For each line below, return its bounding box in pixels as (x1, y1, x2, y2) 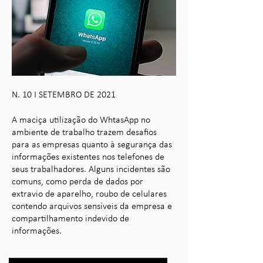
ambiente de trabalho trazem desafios (12, 128, 157, 137)
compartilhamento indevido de (12, 214, 129, 224)
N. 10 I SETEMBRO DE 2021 (12, 90, 116, 100)
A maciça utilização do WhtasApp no (12, 116, 150, 125)
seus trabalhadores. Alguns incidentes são (12, 165, 170, 174)
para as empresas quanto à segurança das (12, 140, 172, 150)
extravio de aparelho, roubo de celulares (12, 190, 167, 199)
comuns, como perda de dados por (12, 177, 143, 187)
